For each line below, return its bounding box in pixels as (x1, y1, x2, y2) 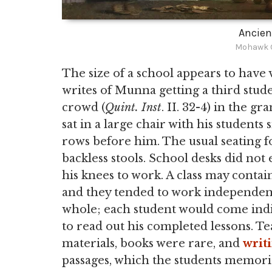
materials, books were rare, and (62, 237, 243, 250)
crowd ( (62, 101, 105, 114)
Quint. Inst (105, 101, 161, 114)
